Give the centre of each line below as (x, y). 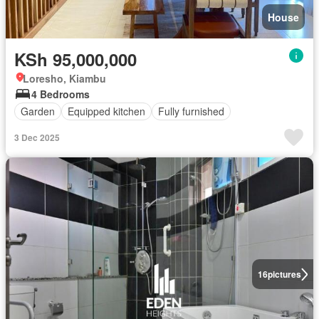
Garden (38, 111)
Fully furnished (191, 111)
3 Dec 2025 (37, 137)
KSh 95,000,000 (75, 59)
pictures (284, 274)
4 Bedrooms (61, 94)
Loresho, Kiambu (64, 78)
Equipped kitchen (106, 111)
